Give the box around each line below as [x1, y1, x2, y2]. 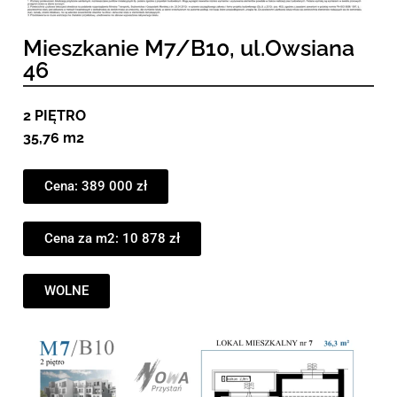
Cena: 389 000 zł [44, 177, 147, 194]
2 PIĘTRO [23, 106, 86, 124]
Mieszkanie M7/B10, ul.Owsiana [23, 34, 354, 61]
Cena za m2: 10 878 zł [44, 230, 180, 246]
